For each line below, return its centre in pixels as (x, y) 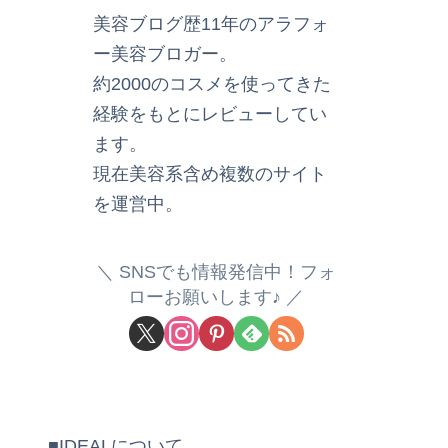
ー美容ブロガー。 (165, 53)
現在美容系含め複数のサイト (210, 173)
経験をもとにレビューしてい (210, 113)
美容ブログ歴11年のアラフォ (211, 23)
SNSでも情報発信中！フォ (227, 272)
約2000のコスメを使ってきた (212, 83)
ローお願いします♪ (204, 297)
